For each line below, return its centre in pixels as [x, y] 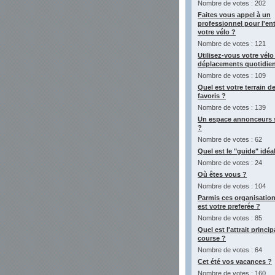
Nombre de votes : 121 [232, 44]
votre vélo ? [217, 32]
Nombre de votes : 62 [230, 139]
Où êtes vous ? [222, 174]
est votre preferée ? [229, 206]
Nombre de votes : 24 [230, 163]
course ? [212, 238]
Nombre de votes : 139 [232, 107]
